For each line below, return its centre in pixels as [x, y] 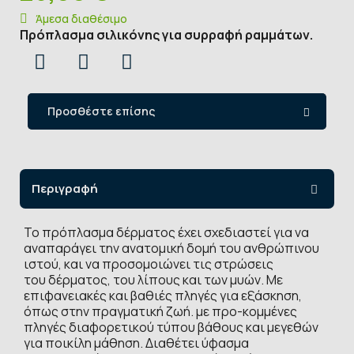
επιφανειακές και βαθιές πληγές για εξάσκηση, [163, 295]
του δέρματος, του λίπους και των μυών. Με [153, 279]
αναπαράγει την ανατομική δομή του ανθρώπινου [171, 248]
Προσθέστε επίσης [101, 111]
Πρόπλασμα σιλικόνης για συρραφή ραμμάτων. [166, 34]
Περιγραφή [65, 188]
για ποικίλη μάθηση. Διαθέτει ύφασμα [136, 343]
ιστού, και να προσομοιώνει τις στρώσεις [149, 264]
